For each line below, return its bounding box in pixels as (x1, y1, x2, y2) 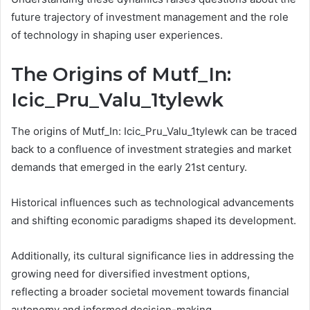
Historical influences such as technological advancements (11, 195, 294, 209)
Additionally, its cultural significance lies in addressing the (11, 248, 294, 262)
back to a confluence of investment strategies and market (11, 142, 291, 156)
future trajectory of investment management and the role (11, 10, 289, 24)
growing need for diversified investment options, (11, 266, 250, 280)
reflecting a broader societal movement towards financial (11, 284, 289, 298)
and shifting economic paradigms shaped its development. (11, 213, 296, 227)
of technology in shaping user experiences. (11, 28, 223, 42)
